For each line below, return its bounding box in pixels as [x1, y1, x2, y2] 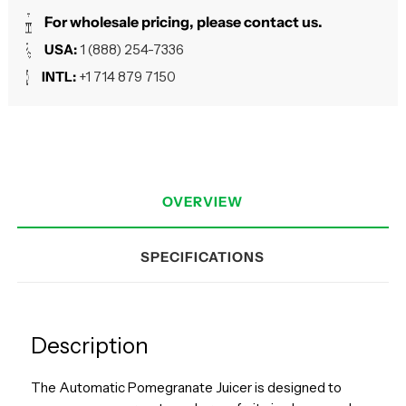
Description [30, 333, 149, 360]
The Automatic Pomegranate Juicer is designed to [30, 379, 342, 397]
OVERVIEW [162, 193, 244, 211]
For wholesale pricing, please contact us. [43, 13, 323, 32]
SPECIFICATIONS [140, 247, 266, 266]
